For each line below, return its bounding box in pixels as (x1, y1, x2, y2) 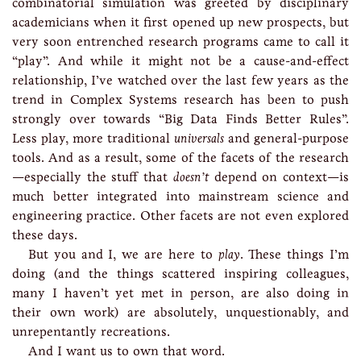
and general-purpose (224, 131, 349, 146)
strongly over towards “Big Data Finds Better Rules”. (12, 111, 349, 127)
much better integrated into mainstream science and (12, 189, 349, 204)
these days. (12, 227, 77, 243)
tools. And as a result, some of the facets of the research (12, 150, 349, 165)
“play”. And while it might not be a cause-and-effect (12, 53, 349, 68)
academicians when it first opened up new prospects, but (12, 15, 349, 30)
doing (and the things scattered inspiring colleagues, (12, 266, 349, 281)
